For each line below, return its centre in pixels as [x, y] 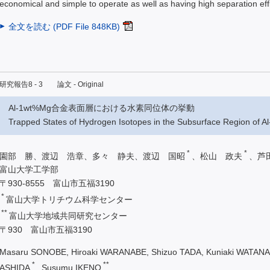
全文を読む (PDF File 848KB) [64, 26]
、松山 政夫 [217, 156]
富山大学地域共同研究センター [68, 215]
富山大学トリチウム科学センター [69, 199]
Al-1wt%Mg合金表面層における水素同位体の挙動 [102, 108]
